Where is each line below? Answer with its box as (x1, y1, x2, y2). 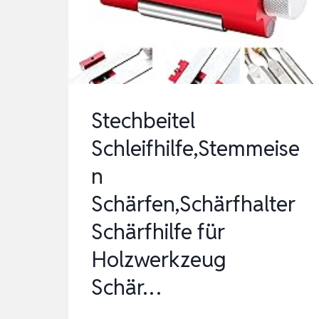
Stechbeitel (91, 106, 195, 135)
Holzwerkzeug (91, 245, 226, 273)
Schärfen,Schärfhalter (91, 189, 296, 218)
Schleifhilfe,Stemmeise (91, 134, 300, 162)
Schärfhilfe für (91, 217, 225, 246)
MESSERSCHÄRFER (163, 36, 263, 50)
